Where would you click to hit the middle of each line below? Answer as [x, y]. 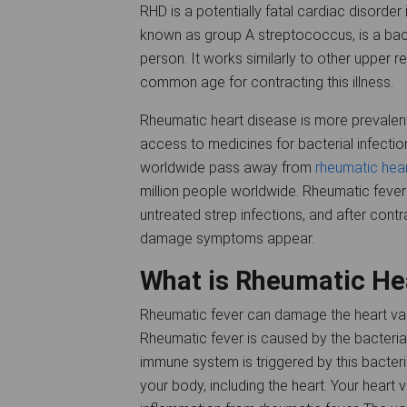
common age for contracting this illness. [270, 82]
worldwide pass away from [228, 167]
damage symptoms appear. [233, 238]
